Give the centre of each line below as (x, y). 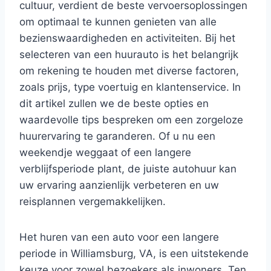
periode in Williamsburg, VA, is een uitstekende (134, 253)
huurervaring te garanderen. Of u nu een (117, 136)
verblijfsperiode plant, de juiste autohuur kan (128, 169)
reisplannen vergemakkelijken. (93, 201)
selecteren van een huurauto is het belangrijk (129, 54)
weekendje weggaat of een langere (105, 152)
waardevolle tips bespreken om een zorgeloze (131, 120)
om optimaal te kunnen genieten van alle (118, 22)
